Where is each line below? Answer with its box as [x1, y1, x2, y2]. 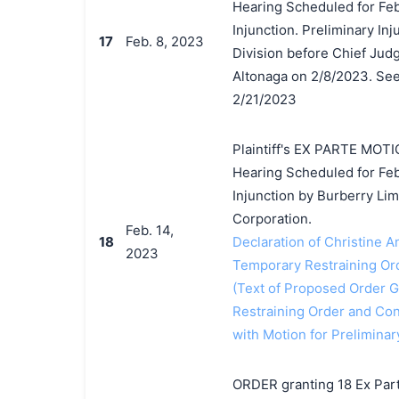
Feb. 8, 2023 [125, 33, 204, 50]
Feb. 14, [125, 222, 174, 239]
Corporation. [232, 210, 312, 227]
